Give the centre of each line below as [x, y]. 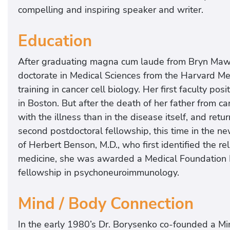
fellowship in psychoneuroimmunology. [99, 172]
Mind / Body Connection [106, 204]
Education [55, 41]
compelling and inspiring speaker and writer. [111, 10]
